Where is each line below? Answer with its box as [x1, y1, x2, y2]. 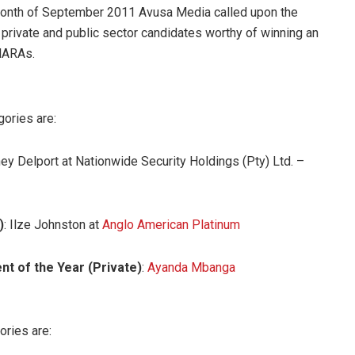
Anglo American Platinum [102, 216, 240, 232]
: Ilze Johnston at [4, 216, 102, 232]
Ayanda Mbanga [147, 259, 235, 275]
